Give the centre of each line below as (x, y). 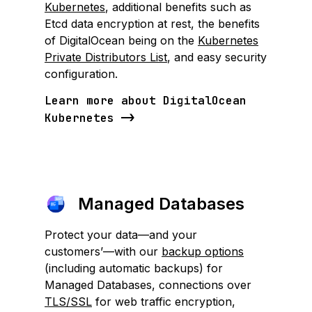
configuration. (81, 74)
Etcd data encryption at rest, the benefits (152, 24)
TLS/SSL (68, 302)
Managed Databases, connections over (148, 285)
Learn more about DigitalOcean (146, 101)
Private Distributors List (106, 57)
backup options (203, 251)
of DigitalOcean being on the (121, 40)
